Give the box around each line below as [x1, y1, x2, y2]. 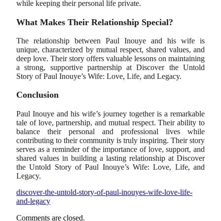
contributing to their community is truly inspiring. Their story [16, 136, 205, 145]
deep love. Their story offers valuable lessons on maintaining [16, 54, 205, 63]
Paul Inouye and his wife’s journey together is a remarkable [16, 109, 205, 118]
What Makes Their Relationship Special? [16, 17, 173, 27]
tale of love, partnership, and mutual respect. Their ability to [16, 118, 205, 127]
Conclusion [16, 90, 59, 100]
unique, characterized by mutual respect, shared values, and [16, 45, 205, 54]
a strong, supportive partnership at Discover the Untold [16, 63, 205, 72]
